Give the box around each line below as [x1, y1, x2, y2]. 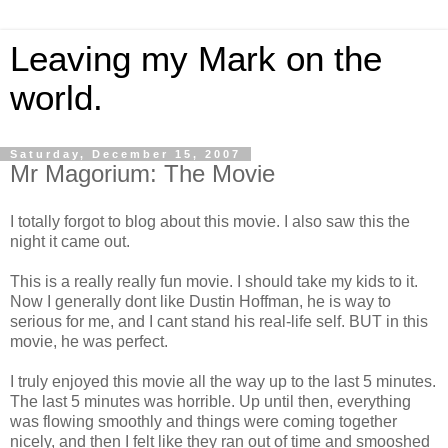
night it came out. [10, 232, 130, 250]
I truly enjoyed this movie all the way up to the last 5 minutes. [10, 372, 436, 390]
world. [10, 79, 103, 117]
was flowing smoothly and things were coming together [10, 412, 397, 430]
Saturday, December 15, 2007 [10, 148, 241, 160]
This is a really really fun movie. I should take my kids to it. [10, 272, 418, 290]
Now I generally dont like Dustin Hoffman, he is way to [10, 292, 391, 310]
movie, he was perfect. [10, 332, 168, 350]
